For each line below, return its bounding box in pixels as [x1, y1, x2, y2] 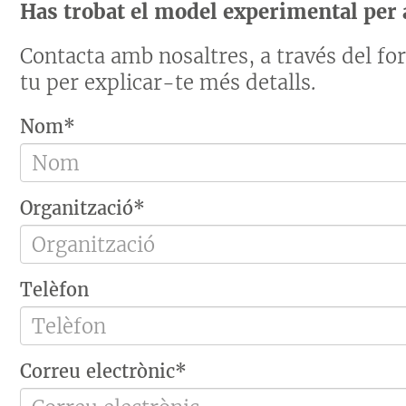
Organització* [20, 197, 146, 219]
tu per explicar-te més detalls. [20, 70, 316, 95]
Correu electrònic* [20, 360, 188, 382]
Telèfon [20, 278, 90, 301]
